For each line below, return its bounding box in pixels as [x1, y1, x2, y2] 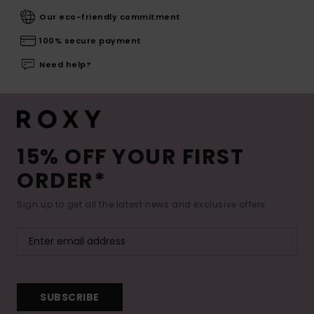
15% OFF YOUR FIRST [17, 142, 244, 172]
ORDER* [17, 165, 106, 196]
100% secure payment [39, 34, 142, 46]
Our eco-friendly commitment [39, 11, 181, 22]
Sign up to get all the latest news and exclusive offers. [17, 198, 268, 210]
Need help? [39, 58, 91, 70]
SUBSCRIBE [40, 290, 100, 305]
